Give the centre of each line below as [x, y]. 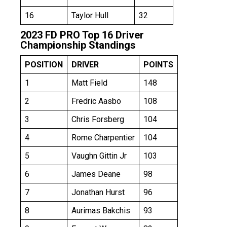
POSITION [44, 65]
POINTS [158, 65]
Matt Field [89, 83]
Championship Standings [78, 45]
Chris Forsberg [98, 120]
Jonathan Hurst [98, 193]
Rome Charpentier [103, 138]
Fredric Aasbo [96, 101]
